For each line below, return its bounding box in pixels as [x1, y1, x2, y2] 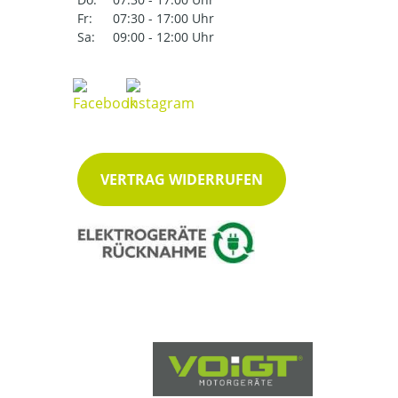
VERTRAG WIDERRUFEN [100, 170, 263, 190]
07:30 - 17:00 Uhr [113, 10, 214, 28]
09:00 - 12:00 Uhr [113, 28, 214, 46]
